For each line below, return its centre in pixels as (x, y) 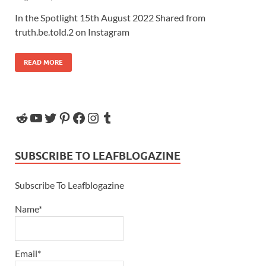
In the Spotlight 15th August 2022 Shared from (110, 17)
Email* (28, 254)
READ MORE (43, 62)
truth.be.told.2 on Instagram (73, 31)
